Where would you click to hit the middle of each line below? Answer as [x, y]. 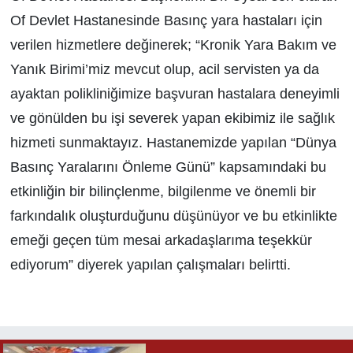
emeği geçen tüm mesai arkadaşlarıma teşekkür [161, 240]
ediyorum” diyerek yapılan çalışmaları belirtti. [150, 264]
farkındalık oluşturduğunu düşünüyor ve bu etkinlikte [173, 216]
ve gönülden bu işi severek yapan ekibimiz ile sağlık [172, 118]
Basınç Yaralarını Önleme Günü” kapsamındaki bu [168, 167]
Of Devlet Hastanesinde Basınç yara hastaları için [166, 20]
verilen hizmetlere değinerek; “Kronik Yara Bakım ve [173, 45]
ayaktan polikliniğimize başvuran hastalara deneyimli [175, 93]
